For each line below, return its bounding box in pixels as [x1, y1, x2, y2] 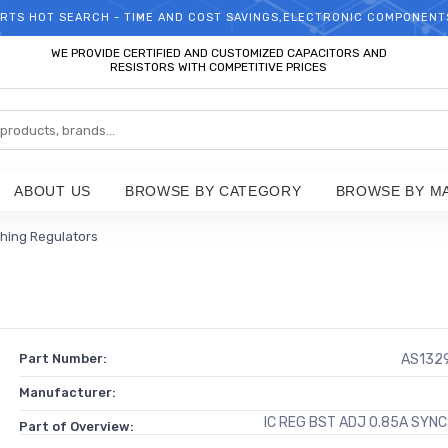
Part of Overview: [18, 419, 134, 434]
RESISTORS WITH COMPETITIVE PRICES [110, 60, 328, 74]
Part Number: [18, 351, 107, 366]
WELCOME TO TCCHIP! [152, 11, 296, 24]
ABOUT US [14, 183, 91, 199]
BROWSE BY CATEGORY [124, 183, 302, 199]
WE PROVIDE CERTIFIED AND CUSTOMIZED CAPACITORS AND [50, 46, 387, 60]
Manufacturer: [18, 385, 116, 400]
